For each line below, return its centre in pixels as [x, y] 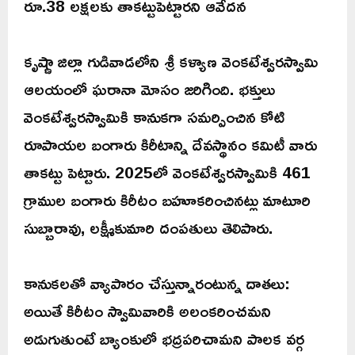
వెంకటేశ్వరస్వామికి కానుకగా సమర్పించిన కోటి [154, 116]
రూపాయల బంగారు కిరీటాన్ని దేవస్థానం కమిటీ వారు [170, 144]
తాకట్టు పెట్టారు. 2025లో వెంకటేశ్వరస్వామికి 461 [167, 172]
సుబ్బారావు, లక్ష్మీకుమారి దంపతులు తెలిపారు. [148, 227]
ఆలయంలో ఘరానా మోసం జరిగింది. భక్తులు [149, 88]
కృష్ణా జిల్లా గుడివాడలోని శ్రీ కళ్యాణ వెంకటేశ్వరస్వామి [171, 61]
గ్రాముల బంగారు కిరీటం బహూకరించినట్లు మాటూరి [167, 199]
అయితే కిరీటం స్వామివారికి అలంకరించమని [147, 310]
